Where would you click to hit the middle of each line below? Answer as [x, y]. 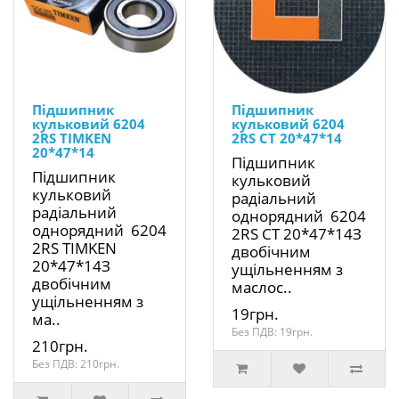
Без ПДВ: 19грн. [272, 332]
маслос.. [262, 288]
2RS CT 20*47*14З [297, 234]
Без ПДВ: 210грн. [76, 364]
